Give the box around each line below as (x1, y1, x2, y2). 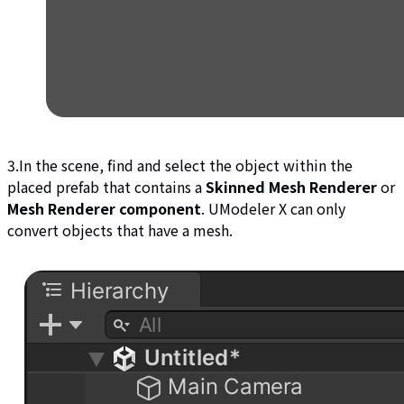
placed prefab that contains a (7, 176, 206, 198)
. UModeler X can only (201, 197, 345, 220)
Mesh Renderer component (7, 197, 201, 220)
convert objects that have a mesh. (7, 219, 233, 242)
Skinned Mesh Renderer (206, 176, 381, 198)
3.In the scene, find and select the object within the (7, 154, 353, 177)
